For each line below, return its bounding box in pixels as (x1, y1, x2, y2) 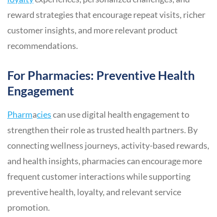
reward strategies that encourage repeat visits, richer (7, 9, 205, 20)
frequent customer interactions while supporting (7, 171, 190, 182)
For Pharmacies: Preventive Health (7, 68, 195, 83)
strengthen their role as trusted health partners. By (7, 124, 198, 136)
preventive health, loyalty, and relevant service (7, 186, 181, 198)
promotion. (7, 202, 50, 213)
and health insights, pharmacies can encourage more (7, 155, 202, 167)
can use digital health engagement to (51, 109, 189, 120)
